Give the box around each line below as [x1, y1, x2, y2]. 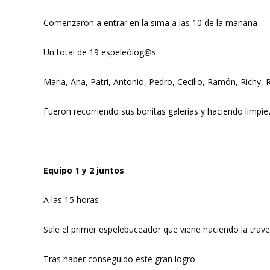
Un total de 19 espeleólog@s [43, 46, 156, 58]
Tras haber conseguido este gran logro [43, 253, 195, 265]
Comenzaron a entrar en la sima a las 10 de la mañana [43, 17, 257, 28]
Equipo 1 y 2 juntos [43, 165, 124, 176]
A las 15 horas [43, 194, 99, 206]
